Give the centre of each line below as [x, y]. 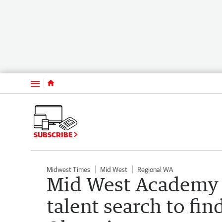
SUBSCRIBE [54, 134]
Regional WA [155, 169]
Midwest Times [68, 169]
